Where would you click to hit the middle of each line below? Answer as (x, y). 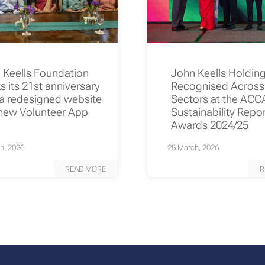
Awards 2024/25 (209, 125)
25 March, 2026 (193, 148)
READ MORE (86, 169)
